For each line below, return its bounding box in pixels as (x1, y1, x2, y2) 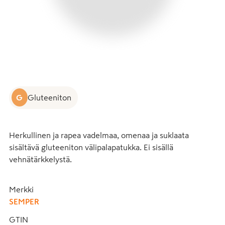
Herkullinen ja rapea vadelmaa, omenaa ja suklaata (9, 131, 189, 139)
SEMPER (9, 197, 39, 205)
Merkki (9, 185, 34, 193)
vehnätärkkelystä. (9, 155, 72, 163)
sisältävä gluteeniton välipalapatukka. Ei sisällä (9, 143, 173, 151)
